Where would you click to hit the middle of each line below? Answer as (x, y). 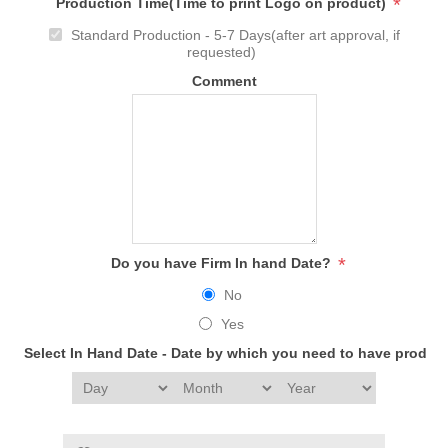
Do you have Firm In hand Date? (222, 263)
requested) (221, 52)
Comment (224, 81)
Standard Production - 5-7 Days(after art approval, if (235, 34)
